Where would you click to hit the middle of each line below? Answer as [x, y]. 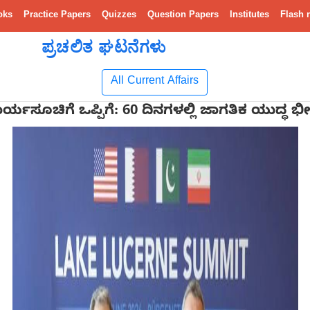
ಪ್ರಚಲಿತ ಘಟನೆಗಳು [103, 47]
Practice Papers [57, 16]
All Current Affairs [155, 82]
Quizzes [119, 16]
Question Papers [183, 16]
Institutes [249, 16]
